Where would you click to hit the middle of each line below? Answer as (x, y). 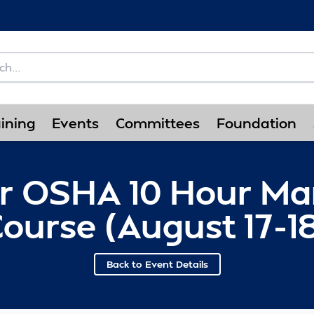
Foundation (257, 123)
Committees (158, 123)
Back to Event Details (157, 264)
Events (75, 123)
